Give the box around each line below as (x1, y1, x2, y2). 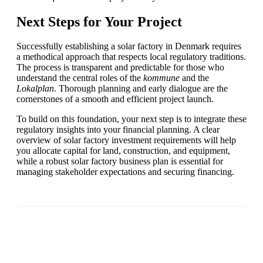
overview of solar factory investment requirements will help (16, 135, 236, 146)
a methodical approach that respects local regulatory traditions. (16, 52, 246, 62)
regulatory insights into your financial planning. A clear (16, 124, 220, 135)
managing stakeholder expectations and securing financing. (16, 167, 234, 177)
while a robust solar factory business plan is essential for (16, 156, 223, 167)
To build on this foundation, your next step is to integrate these (16, 114, 247, 124)
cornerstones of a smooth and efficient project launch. (16, 94, 214, 104)
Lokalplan (16, 83, 54, 94)
